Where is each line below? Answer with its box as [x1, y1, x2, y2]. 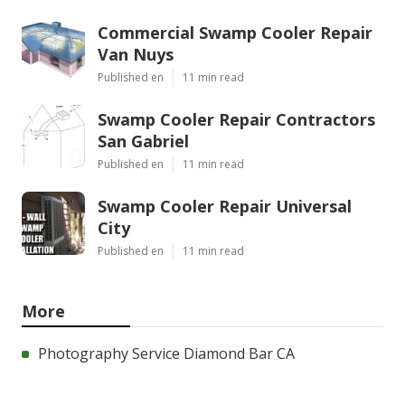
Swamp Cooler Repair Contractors [98, 108, 375, 130]
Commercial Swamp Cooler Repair [98, 21, 372, 43]
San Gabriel [98, 129, 189, 152]
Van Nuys [98, 42, 174, 65]
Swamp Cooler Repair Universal [98, 194, 352, 217]
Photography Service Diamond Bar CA [38, 343, 295, 363]
